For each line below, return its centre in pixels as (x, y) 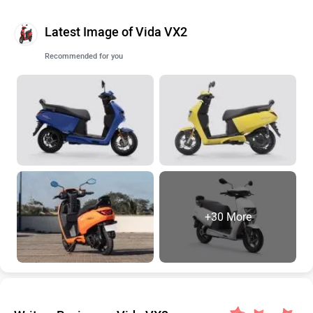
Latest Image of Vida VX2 (116, 32)
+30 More (228, 217)
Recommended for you (84, 56)
